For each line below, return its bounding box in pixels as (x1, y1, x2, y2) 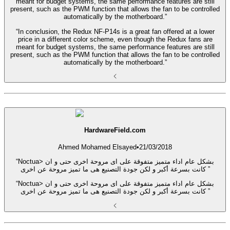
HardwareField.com (84, 126, 146, 134)
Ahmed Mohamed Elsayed (58, 143, 137, 151)
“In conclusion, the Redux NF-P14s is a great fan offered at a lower (15, 27, 215, 35)
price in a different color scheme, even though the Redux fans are (17, 35, 213, 43)
